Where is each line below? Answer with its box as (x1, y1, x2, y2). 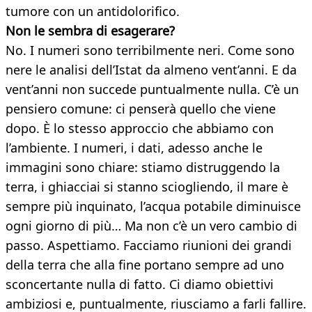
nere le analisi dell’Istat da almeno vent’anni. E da (6, 61, 297, 79)
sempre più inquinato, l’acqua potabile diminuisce (6, 198, 301, 215)
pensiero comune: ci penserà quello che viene (6, 100, 276, 118)
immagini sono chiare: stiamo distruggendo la (6, 159, 280, 176)
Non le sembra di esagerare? (6, 22, 175, 40)
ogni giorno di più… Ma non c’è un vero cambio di (6, 217, 297, 235)
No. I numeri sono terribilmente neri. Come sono (6, 42, 295, 59)
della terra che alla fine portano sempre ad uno (6, 256, 284, 274)
